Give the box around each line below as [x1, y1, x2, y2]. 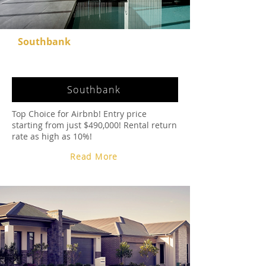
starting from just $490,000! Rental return [12, 119, 177, 131]
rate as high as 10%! [12, 131, 92, 142]
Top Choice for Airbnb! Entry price [12, 108, 147, 119]
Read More [70, 151, 118, 162]
